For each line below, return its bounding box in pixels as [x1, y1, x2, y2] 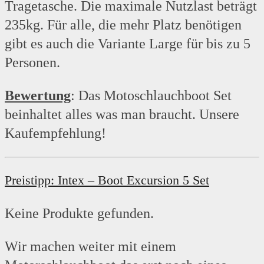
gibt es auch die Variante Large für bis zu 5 [5, 36, 250, 52]
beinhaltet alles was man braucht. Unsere [5, 107, 239, 123]
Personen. [5, 55, 60, 71]
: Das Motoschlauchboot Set [71, 88, 232, 104]
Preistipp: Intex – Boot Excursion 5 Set [5, 173, 209, 188]
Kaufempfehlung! [5, 126, 106, 141]
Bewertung [5, 88, 71, 104]
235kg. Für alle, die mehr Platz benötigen [5, 17, 242, 33]
